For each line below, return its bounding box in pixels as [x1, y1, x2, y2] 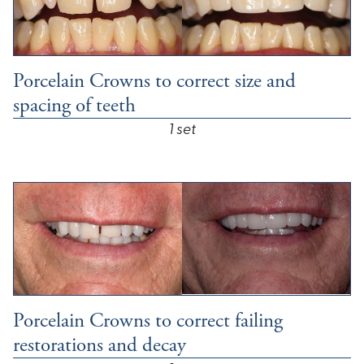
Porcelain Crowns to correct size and [13, 67, 296, 94]
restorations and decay [13, 331, 186, 358]
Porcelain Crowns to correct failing [13, 307, 283, 334]
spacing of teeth [13, 92, 136, 119]
